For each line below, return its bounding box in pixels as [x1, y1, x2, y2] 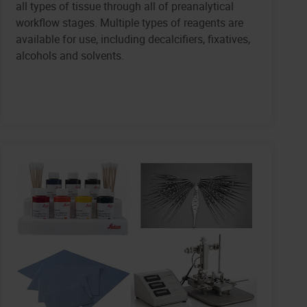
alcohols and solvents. [15, 48, 124, 64]
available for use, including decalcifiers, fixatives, [15, 32, 250, 47]
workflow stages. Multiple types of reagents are [15, 15, 243, 31]
